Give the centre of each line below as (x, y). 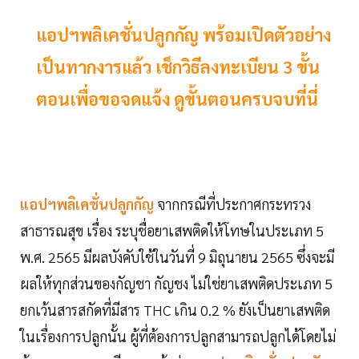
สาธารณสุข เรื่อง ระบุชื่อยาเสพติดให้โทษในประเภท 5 (172, 231)
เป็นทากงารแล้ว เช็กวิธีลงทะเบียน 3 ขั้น (178, 67)
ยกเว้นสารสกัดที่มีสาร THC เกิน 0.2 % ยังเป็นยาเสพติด (175, 310)
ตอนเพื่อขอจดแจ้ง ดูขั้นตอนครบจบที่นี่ (177, 99)
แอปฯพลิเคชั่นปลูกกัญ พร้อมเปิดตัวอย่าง (184, 35)
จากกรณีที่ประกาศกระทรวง (234, 204)
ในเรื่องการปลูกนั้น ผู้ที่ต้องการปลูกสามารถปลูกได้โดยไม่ (178, 337)
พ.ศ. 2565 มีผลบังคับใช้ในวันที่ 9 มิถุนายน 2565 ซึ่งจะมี (177, 257)
